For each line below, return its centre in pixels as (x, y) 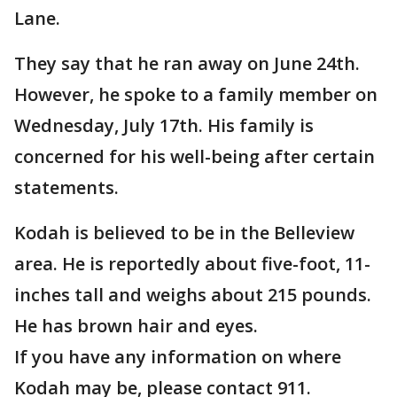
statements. (66, 188)
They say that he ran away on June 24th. (187, 64)
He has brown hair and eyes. (138, 326)
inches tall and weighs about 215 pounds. (193, 295)
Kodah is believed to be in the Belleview (184, 233)
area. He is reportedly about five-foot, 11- (192, 264)
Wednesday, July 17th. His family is (164, 126)
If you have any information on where (178, 357)
